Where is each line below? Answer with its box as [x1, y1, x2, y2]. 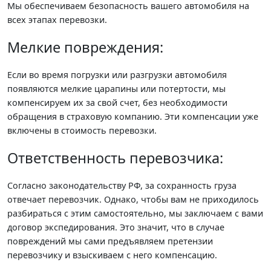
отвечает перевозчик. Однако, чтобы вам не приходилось [7, 193, 259, 205]
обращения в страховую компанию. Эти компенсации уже [7, 110, 258, 122]
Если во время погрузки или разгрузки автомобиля [7, 68, 227, 80]
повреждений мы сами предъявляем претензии [7, 235, 213, 247]
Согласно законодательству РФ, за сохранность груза [7, 179, 237, 191]
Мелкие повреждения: [7, 37, 163, 57]
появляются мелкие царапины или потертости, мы [7, 82, 226, 94]
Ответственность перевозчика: [7, 148, 223, 168]
